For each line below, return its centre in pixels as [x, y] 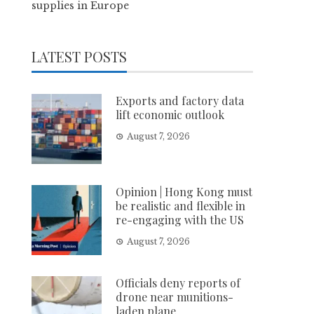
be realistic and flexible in [181, 205]
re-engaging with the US [180, 219]
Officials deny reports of [178, 282]
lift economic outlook [170, 114]
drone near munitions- [175, 296]
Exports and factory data [180, 100]
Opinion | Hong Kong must [184, 191]
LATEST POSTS [80, 56]
